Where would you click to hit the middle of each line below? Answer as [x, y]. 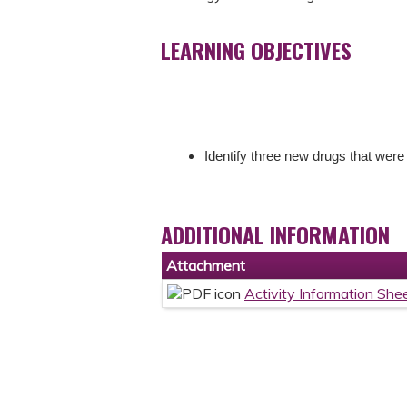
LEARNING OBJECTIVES [256, 50]
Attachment [206, 265]
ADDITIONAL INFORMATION [275, 234]
